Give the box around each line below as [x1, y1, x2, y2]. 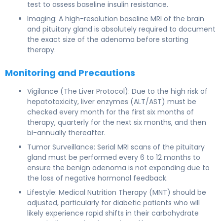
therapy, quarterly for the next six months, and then [27, 117, 206, 127]
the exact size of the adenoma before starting [27, 34, 188, 44]
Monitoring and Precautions [5, 66, 135, 79]
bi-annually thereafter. [27, 127, 106, 138]
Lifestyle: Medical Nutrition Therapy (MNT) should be [27, 187, 206, 197]
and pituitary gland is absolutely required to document [27, 24, 216, 34]
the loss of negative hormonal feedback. [27, 173, 168, 183]
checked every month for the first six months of [27, 107, 194, 117]
